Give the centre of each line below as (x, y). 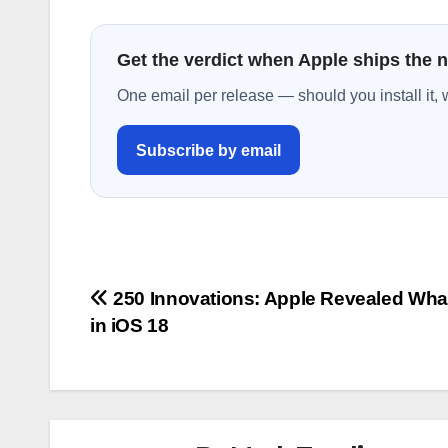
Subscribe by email (208, 150)
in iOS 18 (129, 326)
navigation (170, 347)
